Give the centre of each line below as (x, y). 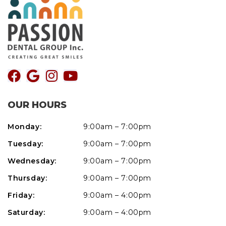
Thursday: (27, 178)
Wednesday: (32, 161)
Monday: (25, 127)
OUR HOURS (37, 105)
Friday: (21, 195)
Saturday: (26, 213)
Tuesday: (25, 144)
